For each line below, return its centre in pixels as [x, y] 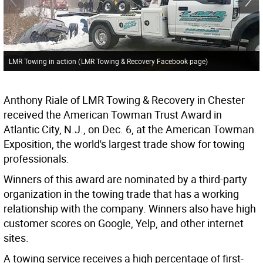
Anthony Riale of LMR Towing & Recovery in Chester [124, 100]
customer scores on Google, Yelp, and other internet [124, 223]
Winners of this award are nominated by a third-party [125, 179]
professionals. [36, 159]
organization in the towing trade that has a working [121, 194]
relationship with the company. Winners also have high [130, 209]
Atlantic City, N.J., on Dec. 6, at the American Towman [129, 129]
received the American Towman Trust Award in [113, 115]
